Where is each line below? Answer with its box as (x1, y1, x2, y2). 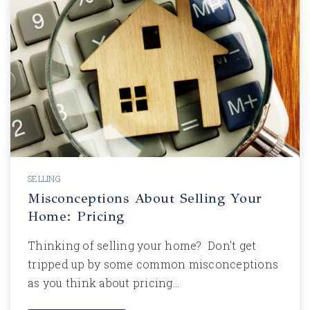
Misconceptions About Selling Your (28, 190, 262, 207)
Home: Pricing (28, 208, 125, 225)
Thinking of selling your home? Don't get (28, 238, 257, 253)
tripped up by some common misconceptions (28, 257, 278, 271)
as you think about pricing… (28, 275, 179, 290)
